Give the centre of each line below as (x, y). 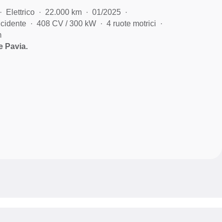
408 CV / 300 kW (67, 23)
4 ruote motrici (132, 23)
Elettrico (21, 12)
